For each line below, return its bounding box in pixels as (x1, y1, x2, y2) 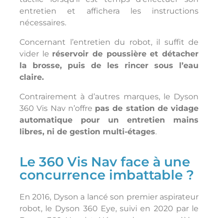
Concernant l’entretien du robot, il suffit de (19, 37, 199, 47)
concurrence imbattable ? (19, 167, 194, 183)
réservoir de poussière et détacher (52, 49, 199, 58)
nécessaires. (19, 18, 66, 27)
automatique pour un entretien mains (19, 115, 199, 125)
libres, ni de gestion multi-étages (19, 127, 155, 136)
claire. (19, 73, 44, 82)
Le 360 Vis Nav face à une (19, 154, 190, 170)
